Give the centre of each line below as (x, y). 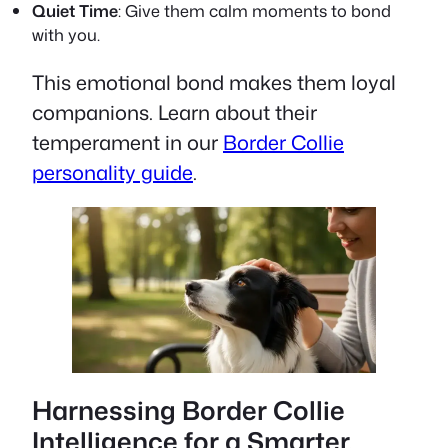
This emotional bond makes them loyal (214, 82)
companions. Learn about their (174, 112)
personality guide (112, 172)
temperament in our (127, 142)
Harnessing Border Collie (188, 409)
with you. (66, 35)
